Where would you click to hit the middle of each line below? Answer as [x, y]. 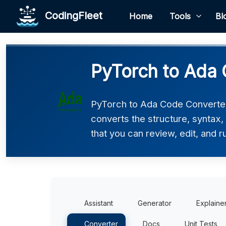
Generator [155, 203]
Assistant [99, 203]
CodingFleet [71, 15]
